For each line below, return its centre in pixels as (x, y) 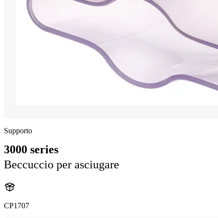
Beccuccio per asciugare (62, 165)
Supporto (18, 131)
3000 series (31, 150)
